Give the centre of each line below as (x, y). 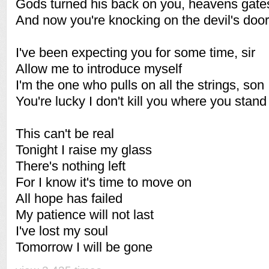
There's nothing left (71, 166)
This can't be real (65, 134)
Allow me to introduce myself (99, 69)
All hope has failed (69, 198)
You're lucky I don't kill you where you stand (141, 101)
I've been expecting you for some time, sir (135, 53)
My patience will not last (85, 215)
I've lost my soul (62, 231)
